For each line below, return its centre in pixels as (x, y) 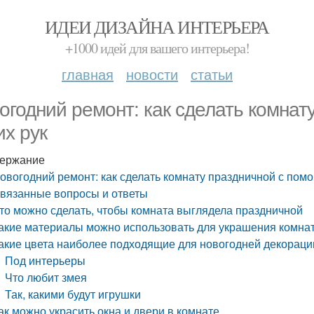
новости (152, 74)
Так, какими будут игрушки (73, 294)
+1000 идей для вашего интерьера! (157, 48)
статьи (212, 74)
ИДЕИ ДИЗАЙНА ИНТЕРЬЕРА (157, 27)
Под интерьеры (46, 260)
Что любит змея (46, 277)
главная (88, 74)
